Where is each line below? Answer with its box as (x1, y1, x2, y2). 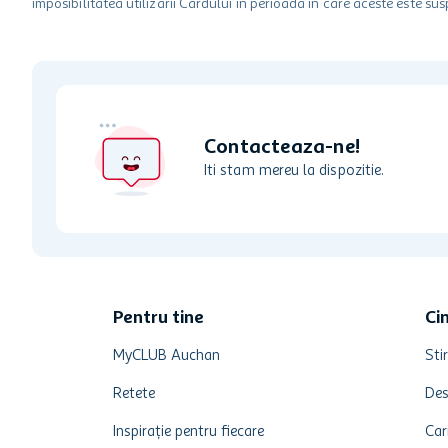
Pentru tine (113, 309, 205, 327)
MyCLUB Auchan (113, 349, 221, 364)
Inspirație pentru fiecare (113, 425, 265, 440)
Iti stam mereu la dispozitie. (204, 163, 385, 179)
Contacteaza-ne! (204, 137, 360, 158)
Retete (113, 387, 156, 402)
